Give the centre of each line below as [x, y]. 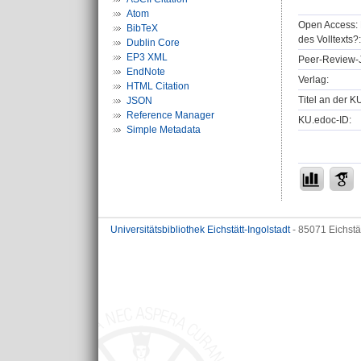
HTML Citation [158, 86]
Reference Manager [170, 115]
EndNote [146, 72]
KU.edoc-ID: [325, 120]
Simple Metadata [164, 130]
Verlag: [313, 79]
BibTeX [142, 28]
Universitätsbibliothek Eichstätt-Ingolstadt [200, 230]
